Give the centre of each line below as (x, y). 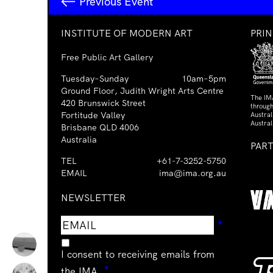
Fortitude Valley (93, 115)
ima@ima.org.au (192, 173)
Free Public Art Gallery (107, 57)
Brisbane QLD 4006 (100, 127)
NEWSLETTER (93, 197)
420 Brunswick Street (103, 103)
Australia (79, 140)
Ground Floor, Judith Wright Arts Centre (142, 91)
